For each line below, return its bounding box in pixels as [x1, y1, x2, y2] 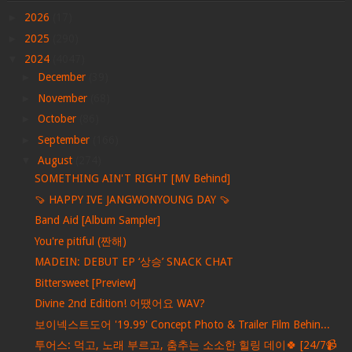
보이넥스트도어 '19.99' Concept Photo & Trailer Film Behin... [34, 317, 330, 331]
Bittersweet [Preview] [34, 276, 136, 289]
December [37, 71, 89, 84]
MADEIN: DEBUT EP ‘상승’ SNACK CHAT [34, 255, 233, 269]
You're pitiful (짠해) [34, 234, 126, 247]
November [37, 91, 90, 104]
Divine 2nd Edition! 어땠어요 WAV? [34, 297, 205, 310]
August [37, 154, 75, 167]
